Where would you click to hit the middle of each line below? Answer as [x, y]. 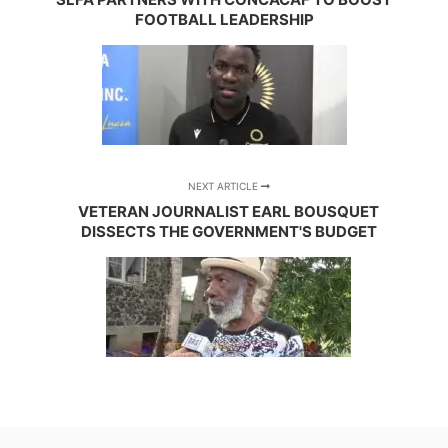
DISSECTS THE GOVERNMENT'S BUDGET [228, 232]
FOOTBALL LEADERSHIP [224, 20]
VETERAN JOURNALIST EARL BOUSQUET [229, 212]
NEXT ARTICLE [224, 186]
